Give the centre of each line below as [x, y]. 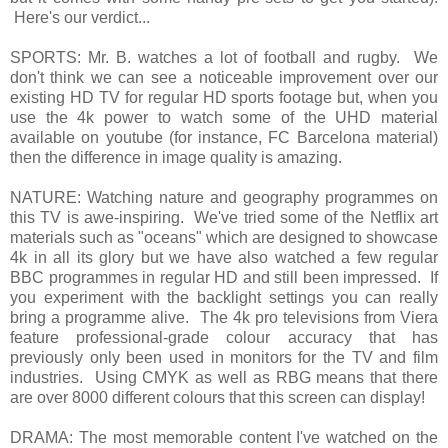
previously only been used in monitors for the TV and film [224, 358]
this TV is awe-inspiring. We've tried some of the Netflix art [224, 218]
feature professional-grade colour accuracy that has [224, 338]
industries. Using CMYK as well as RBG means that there [224, 378]
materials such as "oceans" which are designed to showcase [224, 238]
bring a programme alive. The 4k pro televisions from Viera [224, 318]
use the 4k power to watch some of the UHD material [224, 118]
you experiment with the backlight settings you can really [224, 298]
